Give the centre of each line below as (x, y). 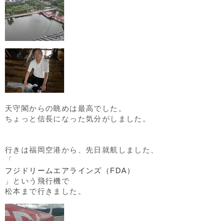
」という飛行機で (37, 181)
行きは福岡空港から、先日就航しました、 (82, 150)
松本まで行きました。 (45, 191)
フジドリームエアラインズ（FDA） (70, 170)
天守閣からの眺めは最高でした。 (66, 108)
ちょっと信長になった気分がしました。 (78, 119)
